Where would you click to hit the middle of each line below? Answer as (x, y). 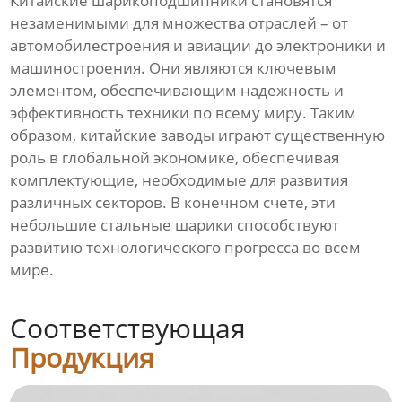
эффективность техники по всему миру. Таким (184, 113)
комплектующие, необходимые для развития (179, 180)
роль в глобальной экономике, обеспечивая (175, 158)
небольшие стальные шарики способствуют (175, 225)
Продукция (83, 358)
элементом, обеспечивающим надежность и (177, 91)
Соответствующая (128, 328)
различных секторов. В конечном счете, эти (173, 203)
